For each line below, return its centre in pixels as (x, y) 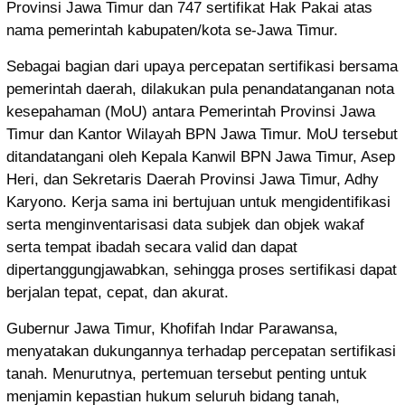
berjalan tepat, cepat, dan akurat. (118, 292)
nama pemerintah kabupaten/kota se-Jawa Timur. (172, 30)
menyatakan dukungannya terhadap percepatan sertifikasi (201, 351)
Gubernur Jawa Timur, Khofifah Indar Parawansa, (172, 328)
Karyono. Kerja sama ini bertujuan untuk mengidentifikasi (198, 202)
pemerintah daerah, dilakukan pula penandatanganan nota (200, 89)
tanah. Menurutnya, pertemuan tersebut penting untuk (187, 373)
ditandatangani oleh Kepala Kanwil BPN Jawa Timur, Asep (201, 156)
